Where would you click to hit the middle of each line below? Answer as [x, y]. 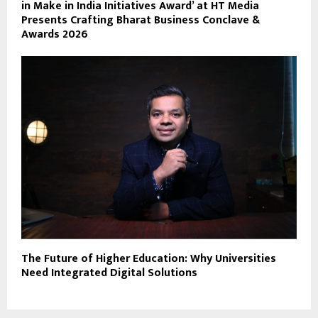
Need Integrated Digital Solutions [109, 273]
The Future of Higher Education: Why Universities [149, 259]
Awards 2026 [55, 34]
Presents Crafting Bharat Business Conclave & [141, 20]
